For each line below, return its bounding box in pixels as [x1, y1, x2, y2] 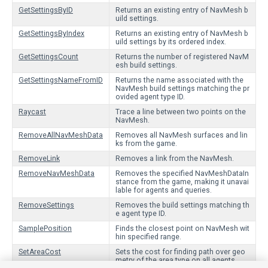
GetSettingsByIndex [19, 29, 84, 38]
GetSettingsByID [19, 6, 73, 14]
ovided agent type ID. [115, 93, 185, 101]
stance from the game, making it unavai [115, 178, 249, 186]
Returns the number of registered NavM [115, 53, 249, 61]
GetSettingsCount [19, 53, 78, 61]
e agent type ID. [115, 209, 166, 218]
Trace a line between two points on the [115, 108, 246, 116]
